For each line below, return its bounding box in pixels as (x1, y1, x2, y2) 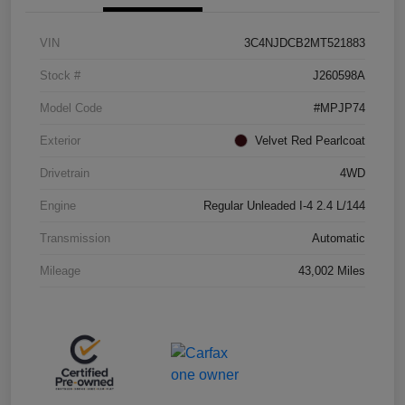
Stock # (40, 68, 80, 82)
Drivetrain (40, 165, 89, 180)
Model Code (40, 100, 102, 115)
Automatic (312, 231, 365, 245)
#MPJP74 (314, 100, 365, 115)
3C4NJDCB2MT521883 (244, 35, 365, 50)
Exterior (40, 133, 80, 147)
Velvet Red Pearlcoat (255, 133, 365, 147)
